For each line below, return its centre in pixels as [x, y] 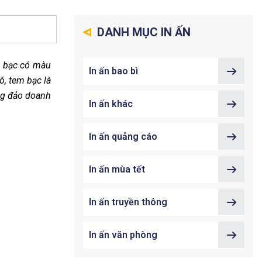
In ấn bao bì [113, 71]
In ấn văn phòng [123, 235]
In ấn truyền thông [128, 202]
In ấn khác [111, 104]
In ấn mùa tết [117, 169]
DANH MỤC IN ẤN [142, 32]
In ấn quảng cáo [123, 137]
